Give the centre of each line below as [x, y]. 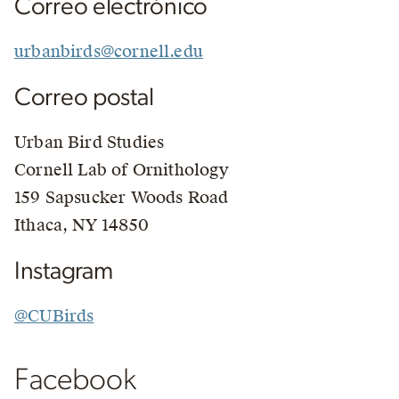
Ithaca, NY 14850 [81, 225]
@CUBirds [54, 316]
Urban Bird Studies [90, 142]
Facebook [75, 380]
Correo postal [84, 98]
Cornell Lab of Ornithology [122, 170]
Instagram [64, 272]
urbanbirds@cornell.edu [109, 51]
